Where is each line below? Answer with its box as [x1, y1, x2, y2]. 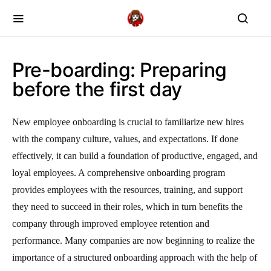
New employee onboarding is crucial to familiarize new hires [12, 117, 244, 127]
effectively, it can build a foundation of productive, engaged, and [12, 151, 258, 161]
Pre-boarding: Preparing [12, 58, 227, 82]
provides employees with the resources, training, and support [12, 184, 243, 195]
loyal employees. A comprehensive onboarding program [12, 168, 225, 178]
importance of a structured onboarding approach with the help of [12, 252, 257, 263]
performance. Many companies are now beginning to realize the [12, 235, 255, 246]
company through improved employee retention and [12, 218, 209, 229]
